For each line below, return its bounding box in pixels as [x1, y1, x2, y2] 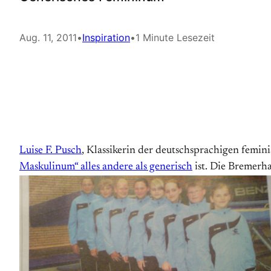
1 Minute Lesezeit [135, 31, 215, 44]
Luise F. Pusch [19, 145, 82, 156]
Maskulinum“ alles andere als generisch [19, 162, 192, 172]
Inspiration [82, 31, 130, 44]
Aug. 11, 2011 [19, 31, 77, 44]
